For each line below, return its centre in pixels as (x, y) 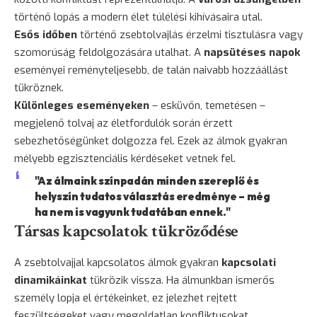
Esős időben (46, 34)
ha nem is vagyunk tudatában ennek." (132, 212)
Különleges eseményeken (82, 105)
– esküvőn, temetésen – (207, 105)
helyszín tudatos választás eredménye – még (152, 196)
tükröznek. (39, 87)
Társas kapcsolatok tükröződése (126, 231)
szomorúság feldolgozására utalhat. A (109, 52)
